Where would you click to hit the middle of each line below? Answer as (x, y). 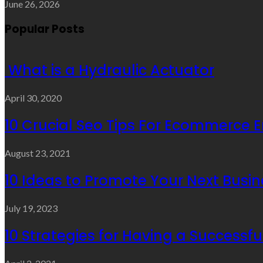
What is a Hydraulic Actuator (109, 70)
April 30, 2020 (33, 98)
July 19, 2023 (31, 208)
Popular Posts (45, 29)
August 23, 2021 (38, 153)
